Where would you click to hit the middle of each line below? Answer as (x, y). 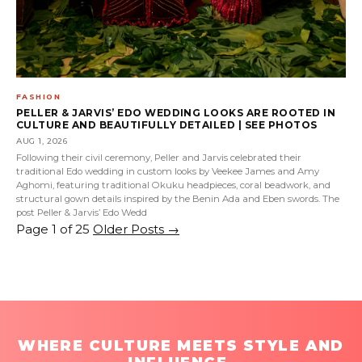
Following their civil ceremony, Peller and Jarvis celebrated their (159, 157)
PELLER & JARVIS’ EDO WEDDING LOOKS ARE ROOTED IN (176, 112)
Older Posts (130, 229)
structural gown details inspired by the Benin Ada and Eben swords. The (178, 198)
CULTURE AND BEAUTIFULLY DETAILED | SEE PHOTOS (167, 124)
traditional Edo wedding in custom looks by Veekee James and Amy (168, 171)
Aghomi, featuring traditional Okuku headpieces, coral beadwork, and (173, 185)
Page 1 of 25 (53, 229)
